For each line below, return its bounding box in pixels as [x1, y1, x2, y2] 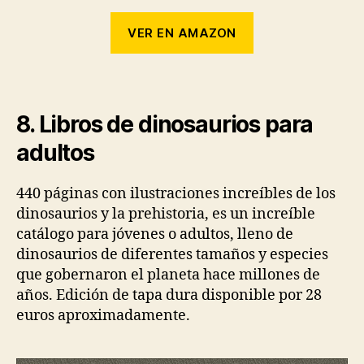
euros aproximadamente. [16, 306, 190, 326]
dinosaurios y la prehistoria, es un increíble [16, 205, 315, 224]
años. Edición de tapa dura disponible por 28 [16, 286, 322, 305]
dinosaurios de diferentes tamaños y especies [16, 245, 328, 265]
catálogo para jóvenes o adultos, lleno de [16, 225, 293, 245]
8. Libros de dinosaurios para [16, 110, 314, 139]
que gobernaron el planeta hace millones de [16, 266, 320, 285]
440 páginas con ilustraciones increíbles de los [16, 184, 336, 204]
